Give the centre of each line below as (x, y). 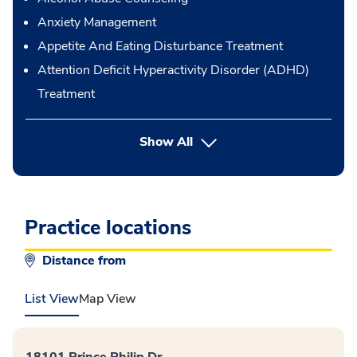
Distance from (86, 261)
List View (52, 299)
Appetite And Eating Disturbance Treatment (160, 47)
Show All (167, 142)
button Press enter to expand (273, 141)
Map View (108, 299)
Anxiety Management (97, 23)
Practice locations (108, 228)
